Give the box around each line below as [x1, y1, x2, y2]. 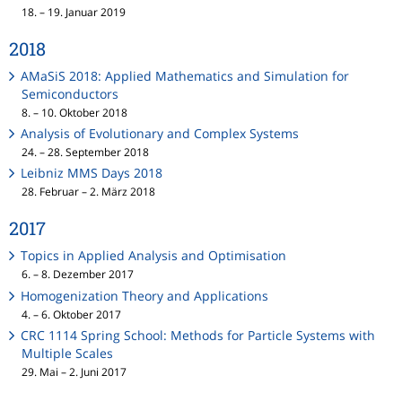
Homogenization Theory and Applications [21, 286, 269, 304]
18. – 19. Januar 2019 [22, 4, 126, 20]
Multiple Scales [22, 344, 113, 362]
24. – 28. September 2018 [22, 144, 149, 160]
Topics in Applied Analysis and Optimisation [21, 247, 287, 265]
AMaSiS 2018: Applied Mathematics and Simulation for [21, 67, 350, 85]
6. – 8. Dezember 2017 [22, 267, 134, 282]
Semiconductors [22, 85, 118, 103]
